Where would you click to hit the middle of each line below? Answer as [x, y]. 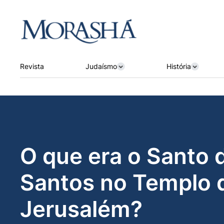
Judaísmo [101, 66]
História [178, 66]
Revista [32, 66]
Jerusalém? [81, 209]
